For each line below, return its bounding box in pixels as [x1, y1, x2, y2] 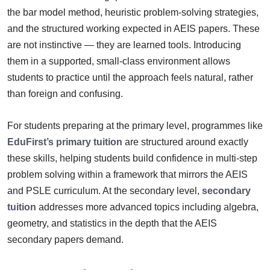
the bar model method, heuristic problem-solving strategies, [7, 7, 259, 17]
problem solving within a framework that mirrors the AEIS [7, 169, 248, 180]
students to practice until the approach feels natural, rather [7, 72, 253, 83]
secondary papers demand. [7, 234, 124, 245]
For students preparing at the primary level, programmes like [7, 120, 263, 131]
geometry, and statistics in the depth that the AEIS [7, 218, 217, 228]
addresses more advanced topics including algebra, [36, 201, 259, 212]
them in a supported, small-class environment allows [7, 55, 230, 66]
